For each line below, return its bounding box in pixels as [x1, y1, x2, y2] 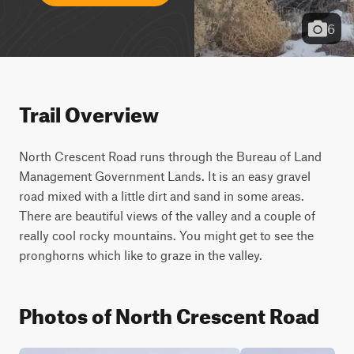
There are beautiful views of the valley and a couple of [19, 208, 315, 223]
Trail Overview [19, 95, 159, 127]
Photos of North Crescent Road [19, 296, 319, 329]
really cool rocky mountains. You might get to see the [19, 228, 314, 243]
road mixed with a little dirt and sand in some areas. [19, 188, 304, 203]
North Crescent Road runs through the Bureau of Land [19, 149, 322, 164]
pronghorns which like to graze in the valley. [19, 247, 262, 262]
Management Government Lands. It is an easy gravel [19, 168, 311, 183]
